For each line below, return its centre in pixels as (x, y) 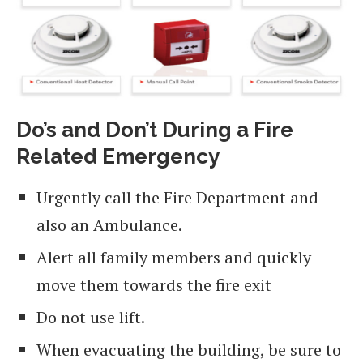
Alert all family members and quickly (174, 257)
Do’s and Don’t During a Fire (155, 129)
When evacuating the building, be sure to (189, 349)
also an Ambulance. (109, 224)
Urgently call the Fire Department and (177, 197)
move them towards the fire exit (154, 284)
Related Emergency (118, 156)
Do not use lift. (91, 317)
